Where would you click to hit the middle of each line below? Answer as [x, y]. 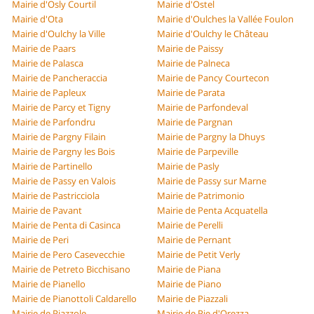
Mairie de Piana [189, 269]
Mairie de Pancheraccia [60, 78]
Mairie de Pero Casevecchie [69, 255]
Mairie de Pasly [188, 166]
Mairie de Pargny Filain [59, 137]
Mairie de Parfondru [54, 122]
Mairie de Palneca [193, 63]
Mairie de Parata [191, 93]
